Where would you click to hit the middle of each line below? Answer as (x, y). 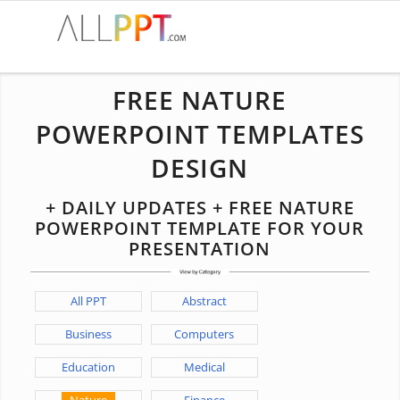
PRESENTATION (200, 249)
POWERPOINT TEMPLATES (200, 134)
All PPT (88, 300)
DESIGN (200, 168)
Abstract (204, 300)
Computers (204, 333)
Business (88, 333)
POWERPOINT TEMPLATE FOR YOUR (200, 228)
